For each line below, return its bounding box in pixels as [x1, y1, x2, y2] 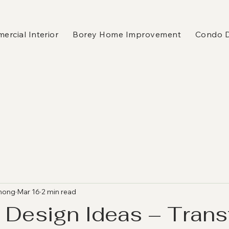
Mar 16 [17, 187, 40, 196]
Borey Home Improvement [73, 29, 181, 39]
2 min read [41, 187, 76, 196]
